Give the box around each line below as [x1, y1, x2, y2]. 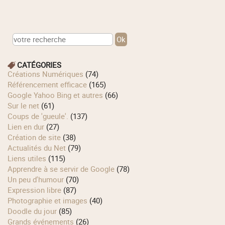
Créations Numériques [13, 69, 84, 79]
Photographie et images [12, 195, 88, 206]
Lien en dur [12, 122, 45, 132]
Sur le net [12, 100, 40, 111]
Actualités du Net [13, 143, 66, 153]
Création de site [13, 132, 61, 143]
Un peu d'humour [13, 174, 64, 185]
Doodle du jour [13, 206, 57, 216]
